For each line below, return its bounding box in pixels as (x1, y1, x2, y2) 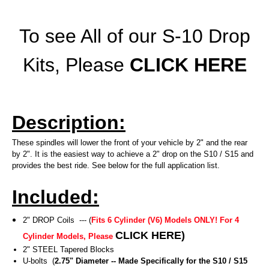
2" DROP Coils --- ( (23, 216, 92, 225)
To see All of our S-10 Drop (19, 25, 250, 47)
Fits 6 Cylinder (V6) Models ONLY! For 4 (91, 216, 240, 225)
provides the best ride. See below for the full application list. (12, 161, 222, 171)
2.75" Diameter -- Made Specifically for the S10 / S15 (55, 256, 248, 266)
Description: (12, 112, 125, 134)
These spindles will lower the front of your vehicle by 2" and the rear (12, 138, 247, 148)
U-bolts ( (23, 256, 55, 266)
